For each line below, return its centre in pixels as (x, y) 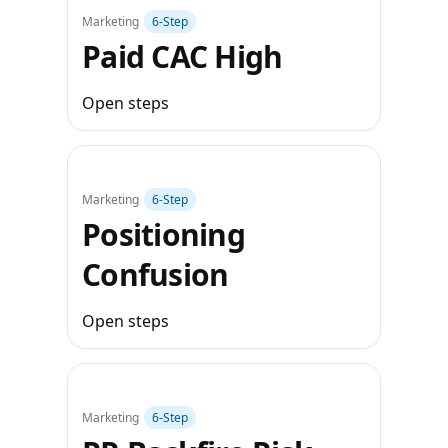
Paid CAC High (182, 56)
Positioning (163, 234)
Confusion (155, 274)
